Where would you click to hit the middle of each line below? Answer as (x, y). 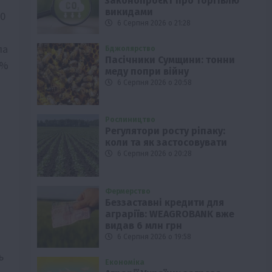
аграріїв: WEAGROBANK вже (170, 214)
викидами (129, 12)
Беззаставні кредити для (165, 202)
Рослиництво (131, 120)
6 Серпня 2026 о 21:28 (153, 23)
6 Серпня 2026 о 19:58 (154, 236)
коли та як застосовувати (166, 143)
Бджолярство (131, 49)
